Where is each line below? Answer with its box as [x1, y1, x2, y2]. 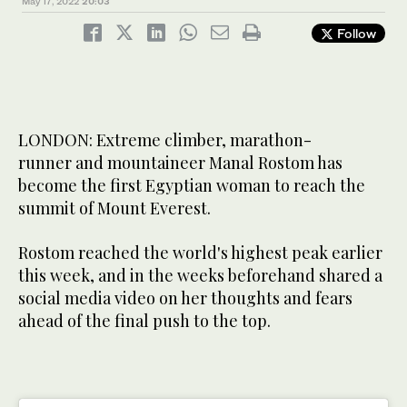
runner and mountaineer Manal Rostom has [18, 151, 342, 174]
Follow [333, 25, 376, 41]
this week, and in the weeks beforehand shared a [18, 263, 382, 286]
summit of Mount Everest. [18, 196, 211, 219]
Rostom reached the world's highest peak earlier [18, 241, 382, 263]
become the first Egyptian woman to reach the [18, 174, 365, 196]
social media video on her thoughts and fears [18, 286, 352, 309]
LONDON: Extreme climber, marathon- [18, 128, 312, 151]
